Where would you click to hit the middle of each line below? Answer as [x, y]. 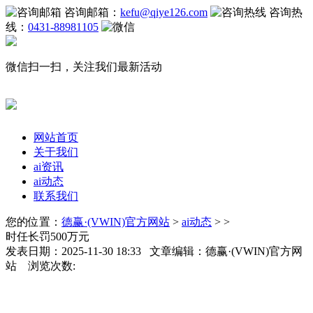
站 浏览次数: [41, 265]
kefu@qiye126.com [164, 12]
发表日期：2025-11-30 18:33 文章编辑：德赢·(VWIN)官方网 [154, 251]
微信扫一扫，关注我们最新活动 [84, 67]
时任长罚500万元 [48, 236]
